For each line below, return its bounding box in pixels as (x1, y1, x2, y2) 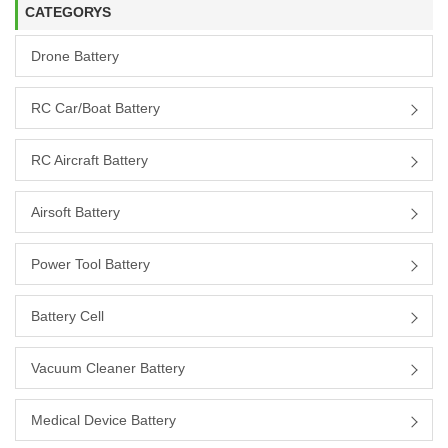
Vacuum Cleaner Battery (31, 360, 185, 377)
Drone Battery (31, 48, 119, 65)
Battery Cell (31, 308, 104, 325)
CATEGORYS (24, 4, 111, 21)
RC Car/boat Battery (31, 100, 160, 117)
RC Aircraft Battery (31, 152, 148, 169)
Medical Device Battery (31, 412, 176, 429)
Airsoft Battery (31, 204, 120, 221)
